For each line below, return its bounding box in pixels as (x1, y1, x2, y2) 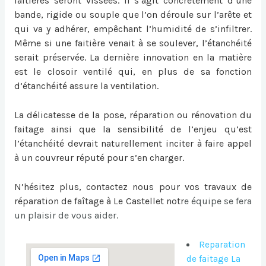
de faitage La (186, 253, 240, 264)
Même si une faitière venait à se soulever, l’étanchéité (14, 37, 252, 49)
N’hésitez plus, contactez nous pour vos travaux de (14, 180, 252, 192)
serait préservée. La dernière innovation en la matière (14, 52, 252, 64)
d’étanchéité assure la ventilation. (14, 80, 159, 92)
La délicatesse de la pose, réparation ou (14, 109, 191, 121)
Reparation (199, 239, 246, 250)
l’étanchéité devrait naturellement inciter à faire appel (14, 137, 252, 149)
